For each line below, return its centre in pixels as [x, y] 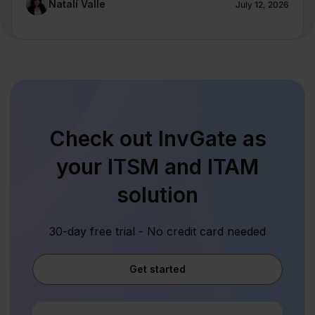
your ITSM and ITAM [157, 167]
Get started [157, 269]
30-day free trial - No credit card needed [157, 231]
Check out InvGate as [157, 139]
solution [157, 195]
